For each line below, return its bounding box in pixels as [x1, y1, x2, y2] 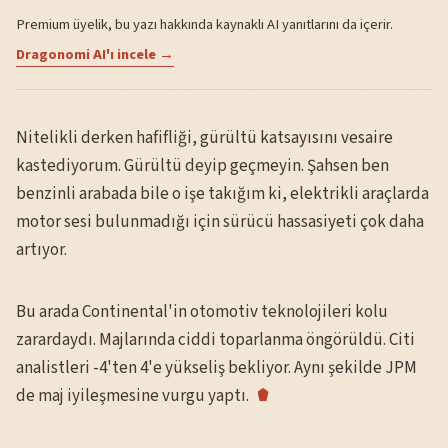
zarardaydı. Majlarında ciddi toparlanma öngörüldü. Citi [16, 327, 415, 352]
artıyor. [16, 237, 67, 262]
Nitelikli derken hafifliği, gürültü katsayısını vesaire [16, 125, 393, 150]
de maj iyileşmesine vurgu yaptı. [16, 383, 249, 408]
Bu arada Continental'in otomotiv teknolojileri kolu [16, 299, 388, 324]
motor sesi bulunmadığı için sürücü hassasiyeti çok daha [16, 209, 424, 234]
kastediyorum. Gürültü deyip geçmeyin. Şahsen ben [16, 153, 389, 178]
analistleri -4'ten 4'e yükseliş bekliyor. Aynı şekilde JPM [16, 355, 417, 380]
